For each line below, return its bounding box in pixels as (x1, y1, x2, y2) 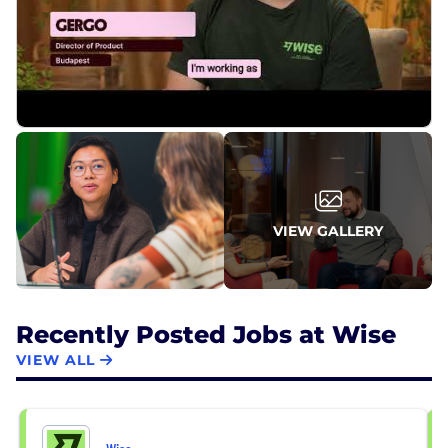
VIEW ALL (16, 351, 95, 370)
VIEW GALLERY (273, 221, 383, 240)
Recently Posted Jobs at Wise (16, 319, 396, 349)
